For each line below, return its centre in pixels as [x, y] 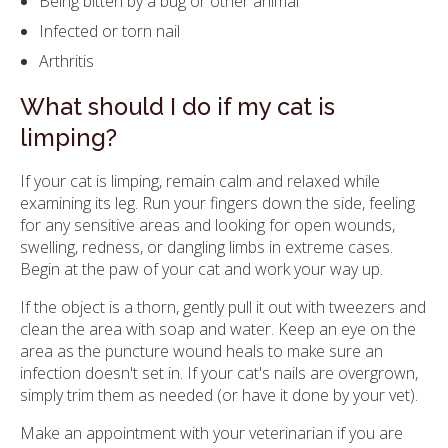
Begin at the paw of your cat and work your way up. [201, 268]
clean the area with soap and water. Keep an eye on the [218, 328]
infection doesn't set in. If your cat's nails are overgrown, [219, 372]
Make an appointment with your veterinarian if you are [211, 432]
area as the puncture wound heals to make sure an [201, 350]
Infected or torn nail [110, 31]
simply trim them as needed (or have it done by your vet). [219, 394]
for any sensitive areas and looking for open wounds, [207, 224]
